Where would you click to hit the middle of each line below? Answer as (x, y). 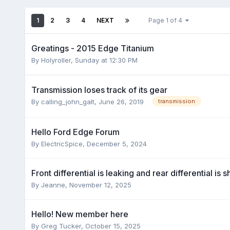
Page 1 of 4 (167, 20)
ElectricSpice (62, 143)
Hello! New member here (80, 214)
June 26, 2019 (121, 101)
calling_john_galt (68, 101)
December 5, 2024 (117, 143)
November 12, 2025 (100, 185)
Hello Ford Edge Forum (75, 132)
